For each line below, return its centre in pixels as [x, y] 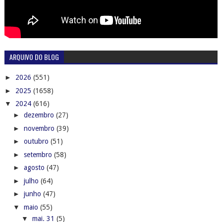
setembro [39, 154]
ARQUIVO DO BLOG [34, 56]
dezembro [40, 115]
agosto [35, 168]
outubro [37, 141]
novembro [40, 128]
